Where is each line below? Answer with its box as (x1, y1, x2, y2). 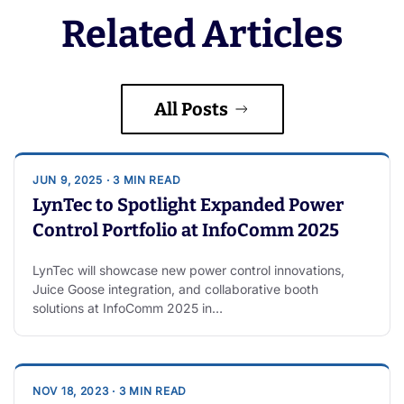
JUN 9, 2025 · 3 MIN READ (32, 173, 181, 188)
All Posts (153, 98, 228, 121)
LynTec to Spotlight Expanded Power (32, 194, 344, 216)
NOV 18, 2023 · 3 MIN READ (32, 384, 187, 399)
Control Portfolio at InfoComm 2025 (32, 219, 339, 242)
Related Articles (60, 12, 344, 58)
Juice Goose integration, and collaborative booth (32, 281, 318, 298)
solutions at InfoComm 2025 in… (32, 300, 223, 317)
